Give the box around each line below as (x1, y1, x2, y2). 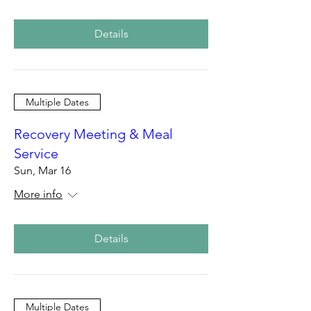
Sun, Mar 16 (14, 164, 71, 177)
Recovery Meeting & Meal (14, 126, 173, 142)
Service (14, 145, 58, 162)
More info (14, 187, 62, 201)
